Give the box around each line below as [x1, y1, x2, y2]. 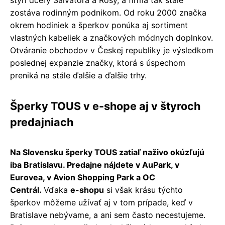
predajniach [10, 115, 73, 129]
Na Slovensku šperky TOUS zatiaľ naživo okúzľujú [10, 147, 204, 157]
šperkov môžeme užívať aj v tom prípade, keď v [10, 197, 193, 207]
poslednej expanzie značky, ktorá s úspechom [10, 57, 185, 68]
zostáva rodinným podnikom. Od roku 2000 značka [10, 7, 206, 18]
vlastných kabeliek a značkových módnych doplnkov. [10, 32, 213, 43]
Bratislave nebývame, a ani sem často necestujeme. [10, 209, 205, 220]
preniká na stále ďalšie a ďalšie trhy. [10, 70, 147, 80]
